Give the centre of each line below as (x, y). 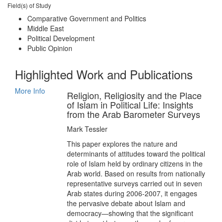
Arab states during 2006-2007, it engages (132, 193)
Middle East (46, 28)
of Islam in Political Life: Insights (130, 105)
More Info (30, 91)
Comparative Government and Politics (87, 18)
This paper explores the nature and (122, 144)
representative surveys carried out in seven (134, 183)
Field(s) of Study (29, 5)
